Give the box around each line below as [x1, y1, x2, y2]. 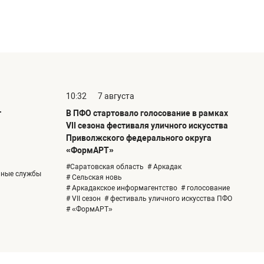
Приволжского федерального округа [66, 133, 212, 143]
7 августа [98, 91, 134, 101]
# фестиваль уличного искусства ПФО [104, 194, 232, 203]
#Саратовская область [66, 163, 144, 171]
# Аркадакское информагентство [66, 184, 177, 193]
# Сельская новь [66, 173, 122, 182]
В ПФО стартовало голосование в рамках [66, 108, 228, 118]
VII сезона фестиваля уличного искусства [66, 121, 228, 131]
